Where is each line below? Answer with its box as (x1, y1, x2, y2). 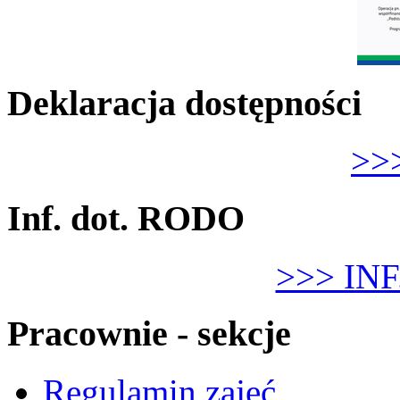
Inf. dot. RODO (7, 198, 245, 239)
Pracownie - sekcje (7, 313, 291, 354)
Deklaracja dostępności (7, 82, 362, 123)
